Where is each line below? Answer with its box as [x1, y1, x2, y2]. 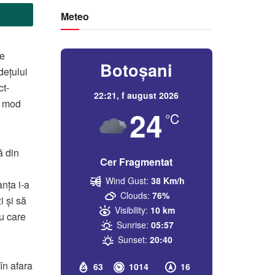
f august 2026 [122, 88, 179, 101]
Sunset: [117, 233, 147, 246]
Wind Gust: [105, 174, 149, 187]
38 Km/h [150, 174, 185, 187]
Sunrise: [116, 218, 149, 231]
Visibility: [115, 203, 149, 216]
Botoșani [100, 58, 173, 82]
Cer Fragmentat [100, 154, 173, 169]
